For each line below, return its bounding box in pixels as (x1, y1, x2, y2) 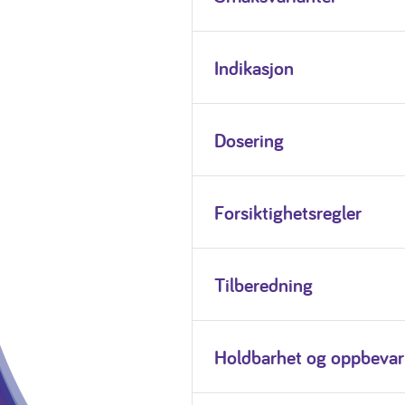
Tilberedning (213, 271, 313, 297)
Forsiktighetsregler (213, 199, 362, 225)
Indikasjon (213, 54, 294, 80)
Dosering (213, 127, 284, 153)
